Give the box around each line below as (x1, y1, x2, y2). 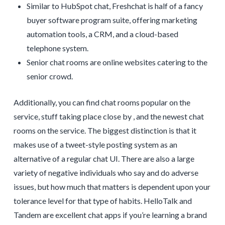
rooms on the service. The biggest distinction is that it (13, 126, 196, 136)
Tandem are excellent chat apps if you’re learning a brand (13, 210, 207, 220)
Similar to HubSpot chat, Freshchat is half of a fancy (27, 1, 203, 11)
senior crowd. (27, 71, 73, 81)
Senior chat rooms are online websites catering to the (27, 57, 208, 67)
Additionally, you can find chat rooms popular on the (13, 97, 190, 107)
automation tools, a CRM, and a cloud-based (27, 29, 179, 39)
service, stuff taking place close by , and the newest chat (13, 111, 204, 122)
